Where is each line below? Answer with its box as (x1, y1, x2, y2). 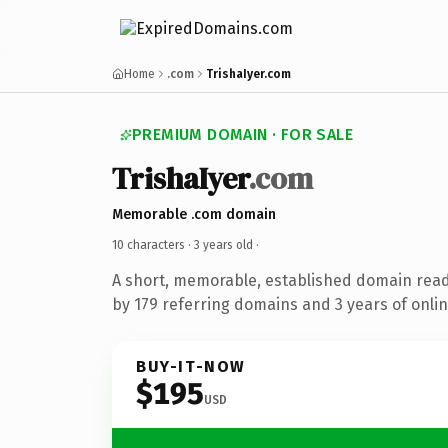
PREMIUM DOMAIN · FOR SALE (132, 125, 353, 144)
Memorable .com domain (112, 205, 276, 223)
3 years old (194, 237, 253, 252)
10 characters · (112, 237, 194, 252)
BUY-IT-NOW (136, 356, 246, 376)
